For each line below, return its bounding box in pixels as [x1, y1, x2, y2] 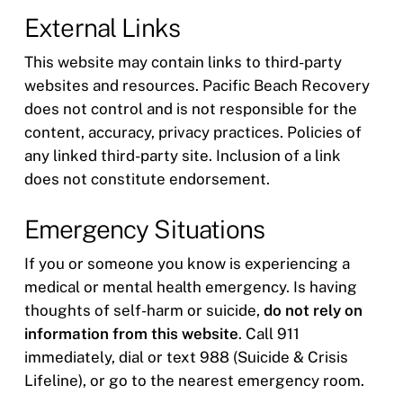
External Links [23, 13, 181, 42]
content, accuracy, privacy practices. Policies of [23, 123, 362, 141]
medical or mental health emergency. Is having [23, 277, 357, 296]
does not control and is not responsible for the [23, 100, 357, 118]
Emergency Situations [23, 213, 265, 244]
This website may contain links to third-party [23, 53, 342, 71]
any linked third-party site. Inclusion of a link [23, 147, 341, 165]
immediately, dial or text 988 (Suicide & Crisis [23, 347, 348, 366]
